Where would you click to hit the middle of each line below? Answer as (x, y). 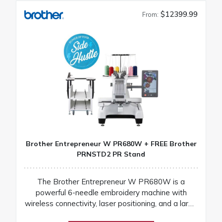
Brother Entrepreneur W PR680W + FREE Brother (111, 143)
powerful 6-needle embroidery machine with (111, 192)
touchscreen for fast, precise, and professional (111, 214)
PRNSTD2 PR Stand (111, 154)
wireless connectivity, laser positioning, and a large (111, 203)
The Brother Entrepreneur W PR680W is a (111, 181)
